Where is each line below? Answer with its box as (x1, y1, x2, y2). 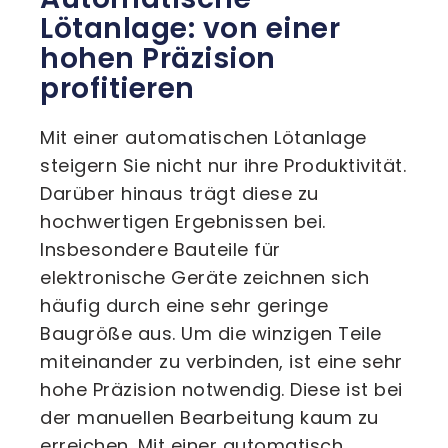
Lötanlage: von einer (40, 9, 340, 48)
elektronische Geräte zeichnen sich (40, 265, 369, 290)
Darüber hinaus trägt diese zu (40, 181, 319, 206)
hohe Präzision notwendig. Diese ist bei (40, 377, 403, 402)
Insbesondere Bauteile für (40, 237, 281, 262)
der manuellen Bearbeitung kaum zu (40, 405, 379, 430)
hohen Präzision (40, 39, 276, 78)
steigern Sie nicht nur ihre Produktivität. (40, 153, 406, 178)
